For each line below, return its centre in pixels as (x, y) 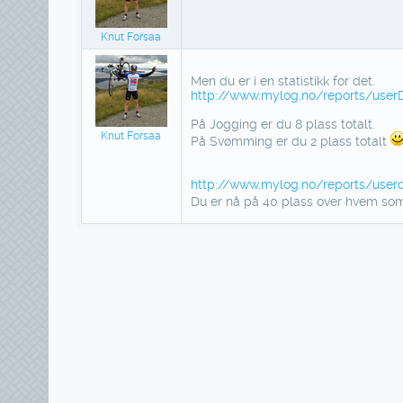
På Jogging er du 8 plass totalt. (282, 124)
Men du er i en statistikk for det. (282, 81)
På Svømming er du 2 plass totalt (290, 141)
